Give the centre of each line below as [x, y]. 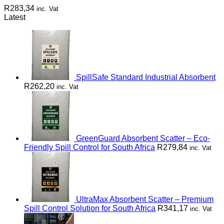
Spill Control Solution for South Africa [90, 208]
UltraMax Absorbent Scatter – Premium [145, 199]
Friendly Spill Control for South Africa [89, 147]
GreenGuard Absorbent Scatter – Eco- [143, 138]
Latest [15, 17]
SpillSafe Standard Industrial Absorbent [146, 77]
